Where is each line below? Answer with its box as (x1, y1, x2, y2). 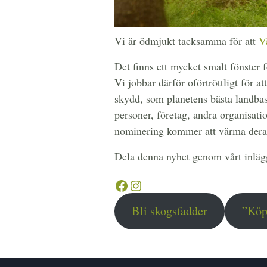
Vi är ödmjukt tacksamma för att (114, 33, 259, 48)
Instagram (128, 175, 186, 195)
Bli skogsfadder (131, 203, 207, 219)
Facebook (114, 175, 169, 195)
